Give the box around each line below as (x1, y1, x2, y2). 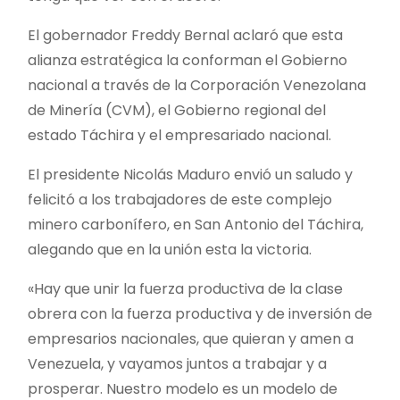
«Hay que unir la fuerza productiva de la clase (28, 278, 343, 299)
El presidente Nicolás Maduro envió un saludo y (28, 163, 353, 185)
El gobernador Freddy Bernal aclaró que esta (28, 24, 343, 46)
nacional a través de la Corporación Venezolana (28, 74, 366, 96)
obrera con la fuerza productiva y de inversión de (28, 303, 372, 324)
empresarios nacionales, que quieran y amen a (28, 328, 354, 349)
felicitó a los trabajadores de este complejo (28, 188, 332, 210)
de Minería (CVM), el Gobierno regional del (28, 99, 326, 121)
